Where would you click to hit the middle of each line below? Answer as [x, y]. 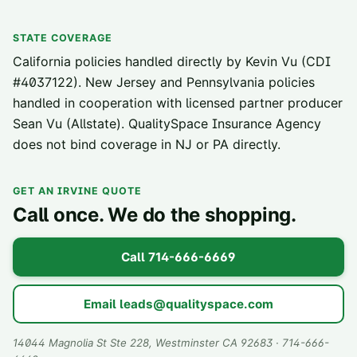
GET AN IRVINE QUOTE [77, 191]
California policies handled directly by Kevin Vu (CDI [172, 62]
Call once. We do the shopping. [155, 215]
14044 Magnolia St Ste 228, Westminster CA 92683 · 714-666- [171, 343]
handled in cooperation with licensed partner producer [178, 103]
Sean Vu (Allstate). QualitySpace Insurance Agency [167, 124]
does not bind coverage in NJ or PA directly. [147, 145]
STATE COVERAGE [63, 38]
